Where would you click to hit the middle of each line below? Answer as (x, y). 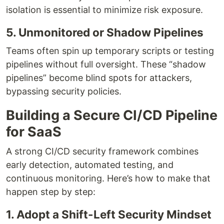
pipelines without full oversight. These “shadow (106, 64)
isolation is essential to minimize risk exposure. (104, 9)
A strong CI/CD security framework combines (102, 151)
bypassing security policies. (64, 91)
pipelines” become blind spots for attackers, (99, 77)
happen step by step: (51, 191)
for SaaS (34, 131)
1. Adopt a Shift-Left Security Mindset (109, 214)
